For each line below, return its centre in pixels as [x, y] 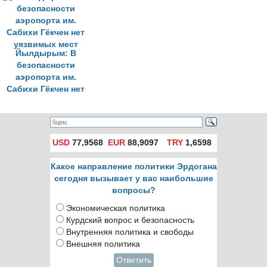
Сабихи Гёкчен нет [46, 89]
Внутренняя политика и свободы [130, 232]
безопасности [46, 65]
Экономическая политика [116, 208]
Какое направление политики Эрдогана [133, 167]
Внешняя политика [103, 244]
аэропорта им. [46, 77]
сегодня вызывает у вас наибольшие [133, 178]
